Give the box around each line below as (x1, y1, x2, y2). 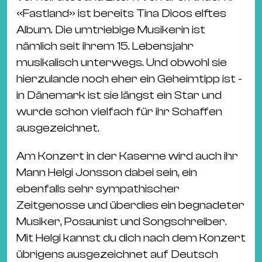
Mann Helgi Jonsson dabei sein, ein (16, 166, 197, 180)
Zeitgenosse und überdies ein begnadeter (16, 198, 244, 212)
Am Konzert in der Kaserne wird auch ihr (16, 149, 238, 163)
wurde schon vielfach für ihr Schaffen (16, 105, 222, 119)
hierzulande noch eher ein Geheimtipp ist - (16, 72, 242, 86)
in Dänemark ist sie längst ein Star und (16, 88, 222, 102)
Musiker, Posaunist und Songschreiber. (16, 215, 227, 229)
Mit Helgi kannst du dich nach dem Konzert (16, 231, 246, 245)
